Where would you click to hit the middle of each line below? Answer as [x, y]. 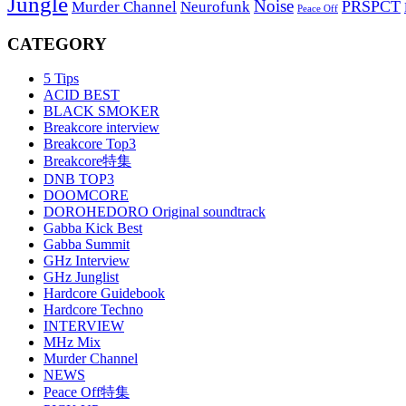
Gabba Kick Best [93, 228]
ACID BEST [82, 95]
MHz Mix [72, 343]
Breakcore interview [101, 128]
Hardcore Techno [93, 310]
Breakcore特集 [87, 161]
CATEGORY [57, 43]
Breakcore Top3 [90, 144]
